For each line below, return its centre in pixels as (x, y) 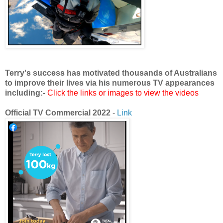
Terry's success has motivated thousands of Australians (111, 73)
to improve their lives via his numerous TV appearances (110, 83)
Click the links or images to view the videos (123, 93)
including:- (25, 93)
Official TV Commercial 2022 (58, 113)
